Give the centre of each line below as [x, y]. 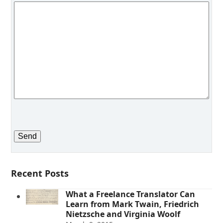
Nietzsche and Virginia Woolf [123, 214]
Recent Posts [40, 173]
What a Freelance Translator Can [131, 194]
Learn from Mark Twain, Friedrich [133, 204]
